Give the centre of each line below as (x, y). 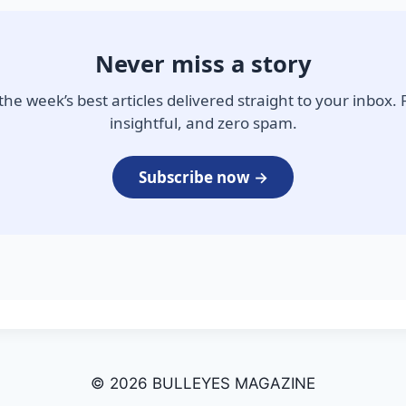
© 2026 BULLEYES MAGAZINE (203, 384)
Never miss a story (203, 64)
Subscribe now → (203, 178)
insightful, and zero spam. (203, 123)
